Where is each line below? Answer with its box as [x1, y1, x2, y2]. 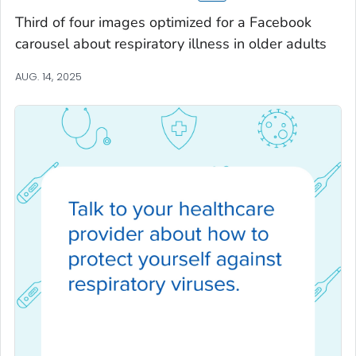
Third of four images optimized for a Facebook [15, 13, 311, 33]
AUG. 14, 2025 [15, 69, 82, 85]
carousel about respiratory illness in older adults [15, 34, 327, 54]
